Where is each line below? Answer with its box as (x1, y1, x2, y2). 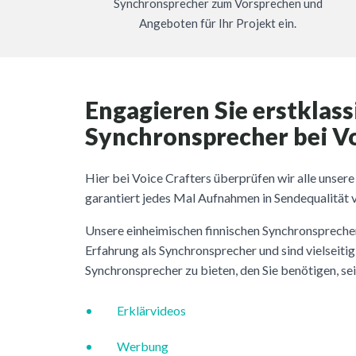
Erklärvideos (117, 302, 186, 318)
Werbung (117, 338, 168, 354)
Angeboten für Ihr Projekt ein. (139, 15, 296, 30)
